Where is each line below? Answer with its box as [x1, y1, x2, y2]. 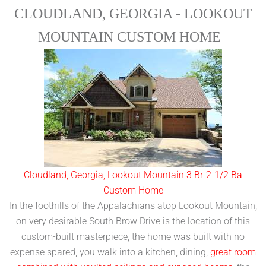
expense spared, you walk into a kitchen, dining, [10, 246, 210, 258]
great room [210, 246, 256, 258]
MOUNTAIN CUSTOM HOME [38, 28, 228, 45]
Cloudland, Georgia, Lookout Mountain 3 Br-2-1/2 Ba [24, 169, 242, 180]
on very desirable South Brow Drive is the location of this [16, 215, 250, 227]
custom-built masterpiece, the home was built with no [21, 230, 245, 242]
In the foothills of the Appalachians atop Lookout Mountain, [9, 199, 257, 211]
